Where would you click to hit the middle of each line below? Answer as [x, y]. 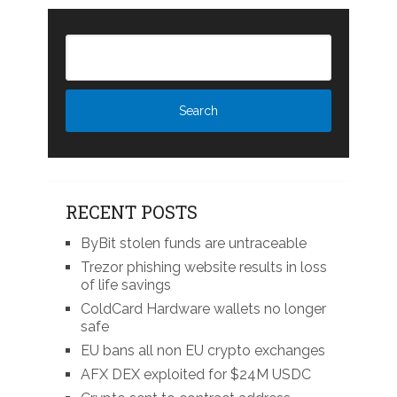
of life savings [125, 284]
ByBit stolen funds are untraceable [193, 243]
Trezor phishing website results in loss [203, 267]
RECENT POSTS [131, 211]
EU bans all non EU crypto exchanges [202, 350]
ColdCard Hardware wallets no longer [203, 308]
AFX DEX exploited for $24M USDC [195, 374]
